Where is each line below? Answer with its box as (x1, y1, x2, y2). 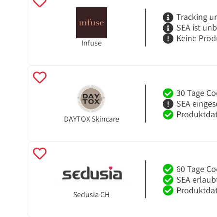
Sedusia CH (73, 189, 110, 200)
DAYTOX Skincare (63, 113, 119, 124)
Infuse (81, 37, 102, 48)
